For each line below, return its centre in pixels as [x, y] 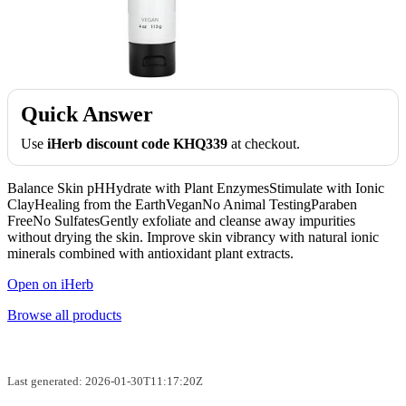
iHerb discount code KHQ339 [137, 143]
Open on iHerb [50, 284]
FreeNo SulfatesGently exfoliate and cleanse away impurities [181, 220]
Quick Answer [87, 114]
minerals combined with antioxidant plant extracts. [150, 253]
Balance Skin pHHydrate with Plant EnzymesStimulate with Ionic [196, 188]
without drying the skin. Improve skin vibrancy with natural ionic [193, 237]
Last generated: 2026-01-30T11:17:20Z [105, 381]
